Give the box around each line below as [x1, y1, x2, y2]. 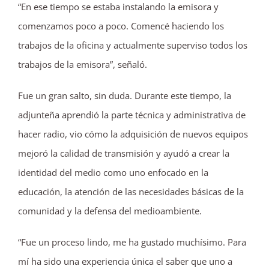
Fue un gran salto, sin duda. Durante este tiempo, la [18, 89, 231, 101]
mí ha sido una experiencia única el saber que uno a [18, 255, 232, 267]
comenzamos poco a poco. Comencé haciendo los [18, 19, 224, 32]
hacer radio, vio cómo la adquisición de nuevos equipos [18, 127, 248, 140]
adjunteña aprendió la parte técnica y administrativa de [18, 108, 246, 121]
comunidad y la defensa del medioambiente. [18, 204, 202, 217]
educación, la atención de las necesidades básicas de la [18, 185, 244, 198]
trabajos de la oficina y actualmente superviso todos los [18, 38, 247, 51]
